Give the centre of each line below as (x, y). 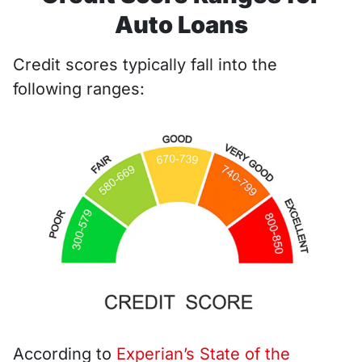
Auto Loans (181, 24)
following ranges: (79, 88)
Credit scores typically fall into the (145, 64)
